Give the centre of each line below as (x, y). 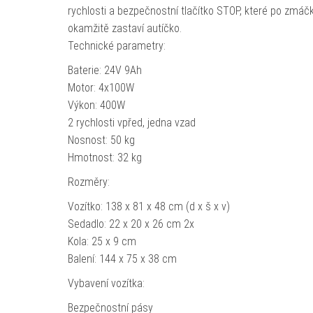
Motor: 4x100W (101, 88)
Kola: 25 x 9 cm (102, 241)
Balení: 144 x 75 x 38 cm (122, 259)
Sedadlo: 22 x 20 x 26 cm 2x (131, 224)
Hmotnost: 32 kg (104, 158)
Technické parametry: (116, 46)
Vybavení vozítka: (106, 283)
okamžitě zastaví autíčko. (126, 28)
